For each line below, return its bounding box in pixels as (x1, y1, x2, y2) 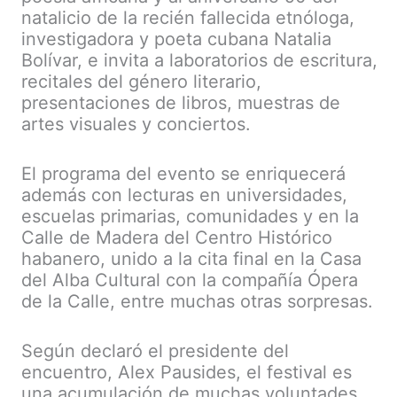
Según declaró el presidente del (21, 340, 289, 362)
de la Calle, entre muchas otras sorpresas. (21, 291, 373, 313)
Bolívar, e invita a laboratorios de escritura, (21, 50, 378, 72)
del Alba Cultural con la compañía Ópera (21, 269, 358, 292)
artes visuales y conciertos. (21, 113, 251, 136)
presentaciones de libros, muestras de (21, 92, 340, 114)
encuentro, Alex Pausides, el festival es (21, 362, 352, 384)
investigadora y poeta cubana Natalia (21, 28, 331, 51)
